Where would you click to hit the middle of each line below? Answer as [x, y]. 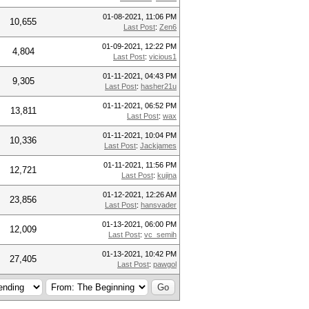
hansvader [159, 205]
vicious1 [163, 57]
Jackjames [158, 146]
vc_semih [160, 235]
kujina [167, 175]
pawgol [165, 264]
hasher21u [159, 86]
